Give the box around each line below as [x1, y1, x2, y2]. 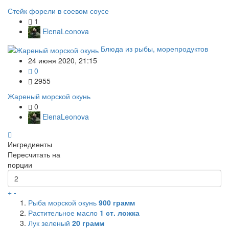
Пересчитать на [8, 149, 60, 159]
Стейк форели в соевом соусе [8, 5, 109, 16]
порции [8, 159, 32, 170]
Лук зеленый [28, 217, 72, 228]
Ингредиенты [8, 139, 52, 149]
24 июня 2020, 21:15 [28, 55, 97, 65]
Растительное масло [28, 207, 100, 218]
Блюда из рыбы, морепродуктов [101, 43, 208, 54]
